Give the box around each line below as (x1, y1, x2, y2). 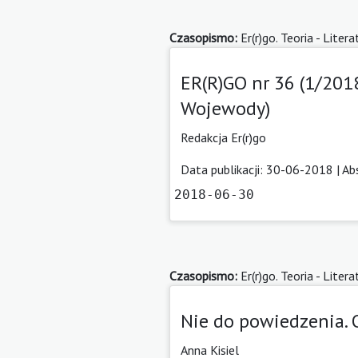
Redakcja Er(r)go (181, 129, 266, 145)
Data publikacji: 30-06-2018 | (181, 161, 342, 177)
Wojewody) (181, 95, 270, 121)
